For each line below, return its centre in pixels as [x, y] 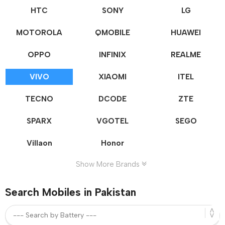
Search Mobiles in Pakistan [71, 192]
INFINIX [113, 54]
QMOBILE [113, 32]
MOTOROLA [39, 32]
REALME [186, 54]
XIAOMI [113, 77]
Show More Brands [108, 164]
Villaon [39, 143]
